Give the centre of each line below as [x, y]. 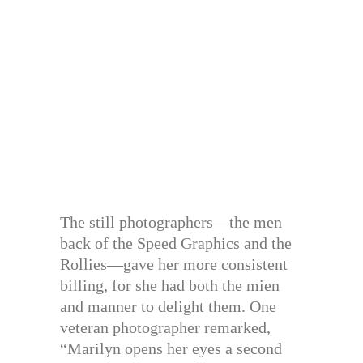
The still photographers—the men [171, 222]
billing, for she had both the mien [170, 285]
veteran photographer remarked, [165, 327]
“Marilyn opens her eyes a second [171, 348]
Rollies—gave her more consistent [174, 264]
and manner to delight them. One [168, 306]
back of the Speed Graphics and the [176, 243]
